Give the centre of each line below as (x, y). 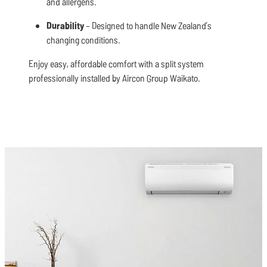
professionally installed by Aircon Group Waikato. (114, 78)
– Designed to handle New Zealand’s (148, 26)
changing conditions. (83, 40)
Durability (65, 26)
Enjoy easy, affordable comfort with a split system (116, 64)
